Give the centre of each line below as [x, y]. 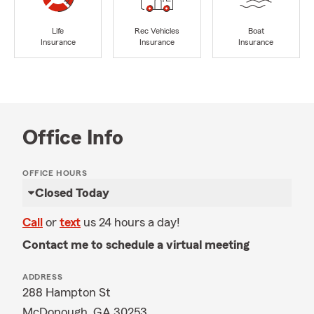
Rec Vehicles [157, 31]
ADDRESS [43, 277]
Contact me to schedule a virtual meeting [136, 245]
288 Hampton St [67, 292]
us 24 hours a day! [132, 222]
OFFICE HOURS [55, 173]
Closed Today [72, 193]
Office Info [73, 138]
